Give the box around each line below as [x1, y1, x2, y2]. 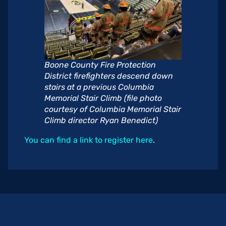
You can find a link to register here [24, 135, 153, 145]
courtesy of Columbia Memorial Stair [44, 104, 181, 114]
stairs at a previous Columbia [44, 82, 154, 92]
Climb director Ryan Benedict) [44, 115, 158, 125]
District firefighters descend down [44, 71, 173, 81]
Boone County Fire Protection [44, 60, 156, 70]
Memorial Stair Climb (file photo [44, 93, 162, 103]
